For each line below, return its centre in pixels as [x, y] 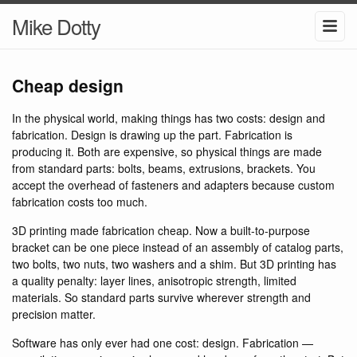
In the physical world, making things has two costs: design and [169, 118]
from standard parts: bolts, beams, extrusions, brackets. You [164, 168]
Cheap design [68, 85]
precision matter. [54, 314]
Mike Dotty [56, 26]
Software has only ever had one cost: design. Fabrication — [163, 343]
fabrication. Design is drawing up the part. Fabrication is [152, 135]
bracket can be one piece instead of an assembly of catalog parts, [178, 247]
